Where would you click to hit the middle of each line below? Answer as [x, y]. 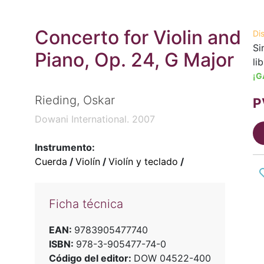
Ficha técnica [86, 204]
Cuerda [51, 162]
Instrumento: [65, 148]
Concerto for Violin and [138, 37]
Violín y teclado [143, 162]
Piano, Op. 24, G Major [134, 60]
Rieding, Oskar [75, 100]
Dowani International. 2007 [95, 119]
